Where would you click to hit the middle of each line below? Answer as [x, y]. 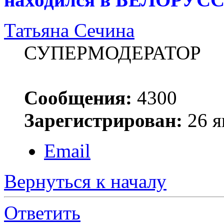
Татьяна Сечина [69, 30]
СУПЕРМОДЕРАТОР [112, 52]
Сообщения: [78, 97]
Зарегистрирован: [103, 120]
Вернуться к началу [85, 181]
